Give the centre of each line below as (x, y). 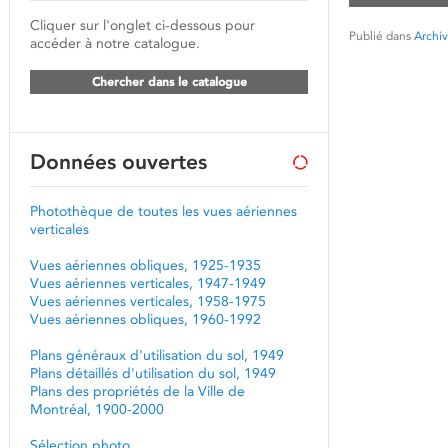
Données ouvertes (118, 161)
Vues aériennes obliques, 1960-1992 (145, 319)
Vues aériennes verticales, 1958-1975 (148, 301)
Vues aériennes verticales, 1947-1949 (148, 283)
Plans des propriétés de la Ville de (137, 391)
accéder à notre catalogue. (115, 43)
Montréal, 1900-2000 (97, 409)
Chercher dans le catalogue (169, 82)
